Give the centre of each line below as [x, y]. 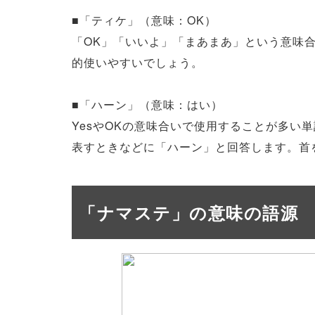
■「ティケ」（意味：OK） [144, 20]
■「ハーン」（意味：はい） [147, 104]
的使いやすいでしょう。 [137, 62]
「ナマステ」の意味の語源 [188, 212]
